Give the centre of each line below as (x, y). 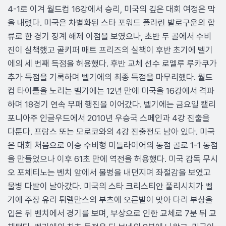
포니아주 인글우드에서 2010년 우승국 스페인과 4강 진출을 (109, 118)
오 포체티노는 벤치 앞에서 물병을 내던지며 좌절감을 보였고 (109, 173)
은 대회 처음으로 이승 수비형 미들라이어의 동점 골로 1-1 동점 (113, 145)
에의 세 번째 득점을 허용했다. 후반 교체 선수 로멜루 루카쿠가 (112, 64)
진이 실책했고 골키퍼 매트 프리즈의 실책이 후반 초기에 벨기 (110, 50)
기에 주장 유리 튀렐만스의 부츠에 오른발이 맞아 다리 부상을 (110, 200)
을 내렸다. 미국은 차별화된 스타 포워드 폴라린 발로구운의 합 (111, 23)
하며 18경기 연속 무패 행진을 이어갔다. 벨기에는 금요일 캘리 (112, 104)
